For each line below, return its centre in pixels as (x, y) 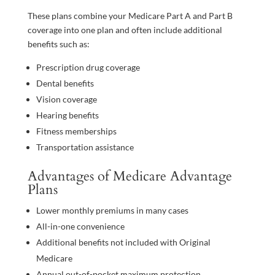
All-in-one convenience (80, 227)
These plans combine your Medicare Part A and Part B (130, 16)
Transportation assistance (85, 147)
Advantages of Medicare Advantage (130, 176)
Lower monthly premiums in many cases (112, 211)
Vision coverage (66, 99)
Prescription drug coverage (88, 68)
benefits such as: (58, 44)
